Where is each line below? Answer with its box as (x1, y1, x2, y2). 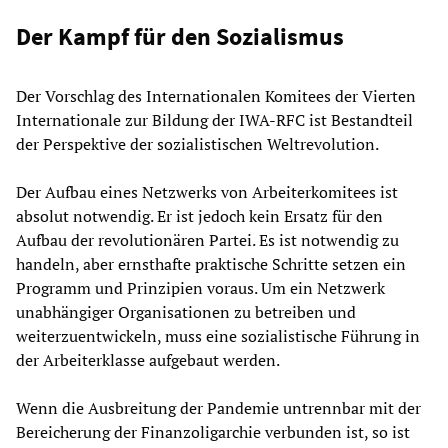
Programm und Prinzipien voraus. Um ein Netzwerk (16, 277, 385, 300)
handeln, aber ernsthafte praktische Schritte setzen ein (16, 253, 406, 276)
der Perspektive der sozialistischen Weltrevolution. (16, 133, 379, 156)
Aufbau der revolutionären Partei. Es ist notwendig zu (16, 229, 399, 252)
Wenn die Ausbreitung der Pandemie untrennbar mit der (16, 397, 421, 420)
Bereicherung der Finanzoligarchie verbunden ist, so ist (16, 421, 410, 444)
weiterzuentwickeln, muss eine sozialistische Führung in (16, 325, 420, 348)
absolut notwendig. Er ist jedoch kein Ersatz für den (16, 205, 383, 228)
